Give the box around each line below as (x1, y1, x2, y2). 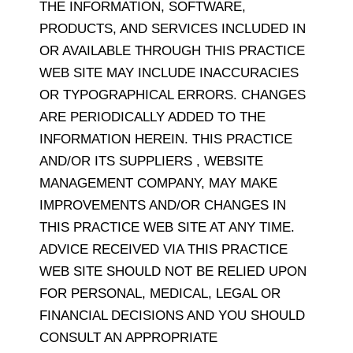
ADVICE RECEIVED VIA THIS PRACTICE (39, 242, 288, 258)
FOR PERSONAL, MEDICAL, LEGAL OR (39, 286, 281, 302)
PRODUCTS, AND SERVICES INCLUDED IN (39, 21, 306, 37)
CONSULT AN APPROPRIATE (39, 330, 217, 346)
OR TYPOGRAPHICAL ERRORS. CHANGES (39, 87, 306, 103)
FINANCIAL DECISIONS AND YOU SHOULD (39, 308, 305, 324)
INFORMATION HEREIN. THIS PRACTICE (39, 132, 292, 147)
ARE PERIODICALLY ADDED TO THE (39, 110, 266, 125)
